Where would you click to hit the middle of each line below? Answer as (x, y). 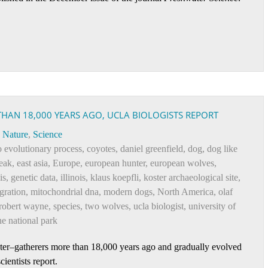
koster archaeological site (191, 177)
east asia (32, 163)
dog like (222, 149)
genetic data (33, 177)
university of (212, 206)
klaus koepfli (115, 177)
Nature (15, 134)
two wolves (107, 206)
